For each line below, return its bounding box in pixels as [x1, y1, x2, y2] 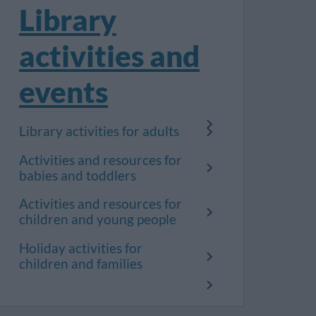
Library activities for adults [19, 123, 179, 139]
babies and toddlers [19, 167, 136, 183]
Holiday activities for [19, 241, 142, 257]
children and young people [19, 212, 176, 228]
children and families [19, 256, 142, 272]
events [19, 73, 108, 109]
